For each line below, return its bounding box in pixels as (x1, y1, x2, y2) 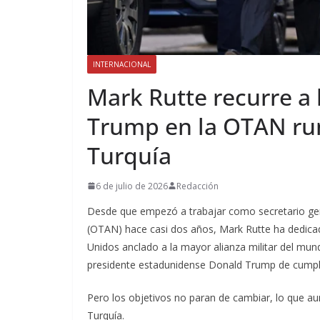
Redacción (176, 179, 219, 192)
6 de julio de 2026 (96, 179, 168, 192)
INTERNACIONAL (93, 59, 151, 69)
